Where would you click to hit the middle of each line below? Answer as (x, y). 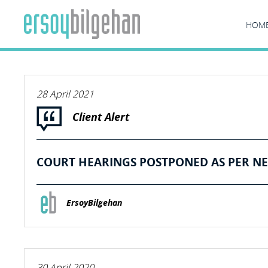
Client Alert (101, 117)
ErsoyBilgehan (94, 203)
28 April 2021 (65, 94)
